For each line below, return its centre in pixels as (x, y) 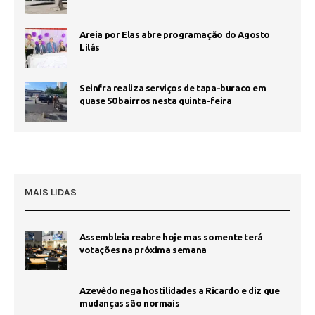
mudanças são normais (130, 303)
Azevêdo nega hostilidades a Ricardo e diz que (180, 290)
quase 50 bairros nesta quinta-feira (156, 101)
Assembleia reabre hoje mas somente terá (171, 237)
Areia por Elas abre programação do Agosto (175, 35)
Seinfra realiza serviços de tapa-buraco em (173, 88)
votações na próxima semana (143, 249)
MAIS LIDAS (51, 192)
